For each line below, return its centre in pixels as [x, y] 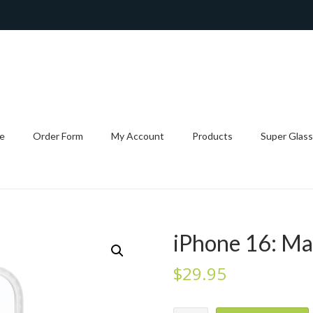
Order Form [58, 136]
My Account [138, 136]
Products [212, 136]
